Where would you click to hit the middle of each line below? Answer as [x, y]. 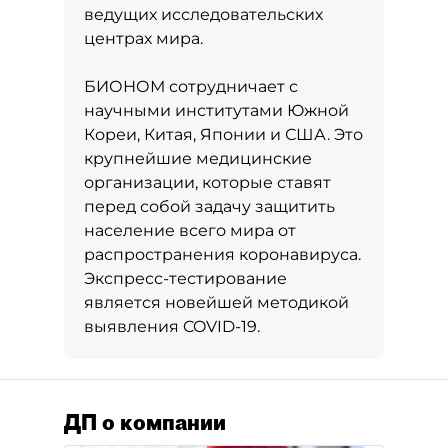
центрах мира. [143, 38]
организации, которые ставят [207, 182]
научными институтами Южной [216, 110]
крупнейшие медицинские [198, 158]
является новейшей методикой [216, 302]
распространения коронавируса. [222, 254]
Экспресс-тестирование [185, 278]
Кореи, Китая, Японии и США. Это [223, 134]
